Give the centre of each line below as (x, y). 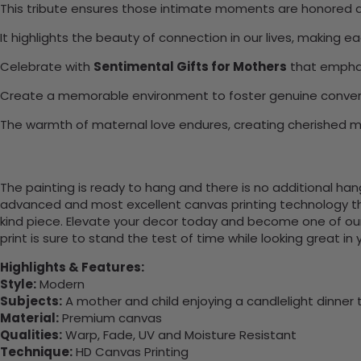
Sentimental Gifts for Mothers (190, 67)
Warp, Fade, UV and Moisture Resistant (179, 335)
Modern (60, 284)
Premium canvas (110, 318)
